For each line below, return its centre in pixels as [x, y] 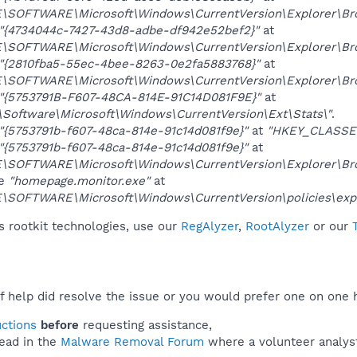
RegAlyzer [210, 226]
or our [331, 226]
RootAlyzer [277, 226]
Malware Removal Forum [132, 341]
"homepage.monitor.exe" [79, 180]
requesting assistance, [145, 325]
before [60, 325]
